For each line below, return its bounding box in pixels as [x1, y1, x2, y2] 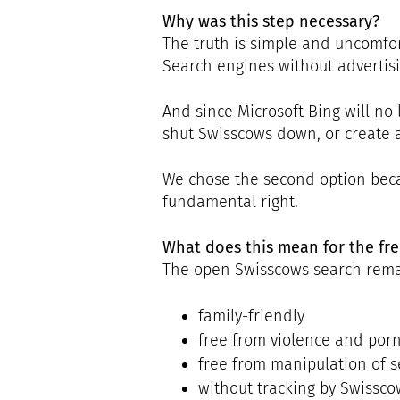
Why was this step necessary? [162, 11, 379, 31]
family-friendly [198, 305, 304, 326]
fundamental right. [162, 191, 298, 212]
